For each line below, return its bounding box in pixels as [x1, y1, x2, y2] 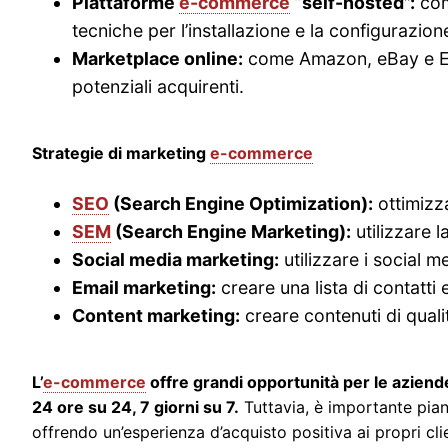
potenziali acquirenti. [72, 75, 244, 97]
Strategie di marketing [32, 142, 210, 163]
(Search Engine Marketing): [111, 220, 351, 242]
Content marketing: [72, 304, 240, 326]
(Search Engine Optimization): [109, 192, 373, 214]
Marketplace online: [72, 47, 243, 69]
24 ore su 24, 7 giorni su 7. [32, 396, 239, 417]
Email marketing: [72, 276, 216, 298]
